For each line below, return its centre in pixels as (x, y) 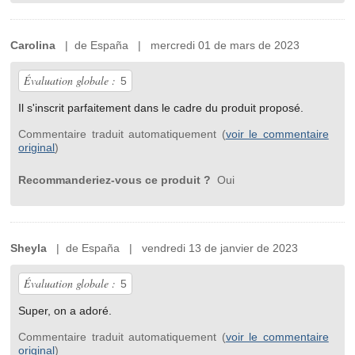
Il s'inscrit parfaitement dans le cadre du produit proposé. (161, 108)
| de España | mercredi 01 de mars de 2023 (178, 46)
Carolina (33, 46)
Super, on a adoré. (65, 311)
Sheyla (29, 248)
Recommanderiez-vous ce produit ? (116, 180)
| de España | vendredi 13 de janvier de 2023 (173, 248)
